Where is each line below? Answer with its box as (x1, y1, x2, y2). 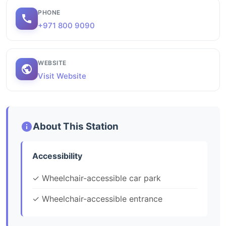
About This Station (33, 121, 119, 132)
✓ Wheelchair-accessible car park (32, 173, 161, 183)
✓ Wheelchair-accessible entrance (32, 194, 162, 204)
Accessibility (32, 151, 82, 161)
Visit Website (38, 71, 86, 81)
